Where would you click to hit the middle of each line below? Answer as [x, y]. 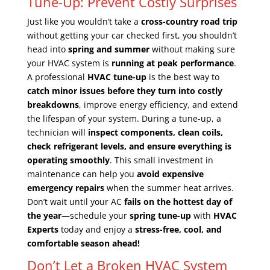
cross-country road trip [189, 21]
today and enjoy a [96, 229]
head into [47, 49]
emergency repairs [65, 187]
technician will [57, 132]
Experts [42, 229]
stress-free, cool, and [178, 229]
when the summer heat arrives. [169, 187]
